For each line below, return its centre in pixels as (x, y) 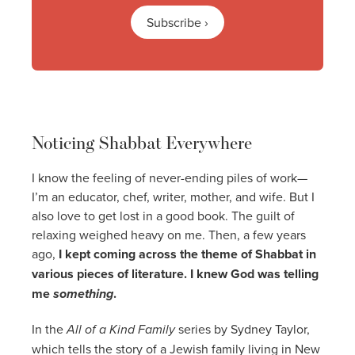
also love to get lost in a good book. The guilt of (163, 215)
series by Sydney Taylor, (242, 328)
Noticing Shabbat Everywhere (142, 142)
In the (49, 328)
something (83, 293)
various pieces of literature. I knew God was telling (175, 273)
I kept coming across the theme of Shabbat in (187, 254)
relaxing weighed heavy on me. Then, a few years (169, 234)
